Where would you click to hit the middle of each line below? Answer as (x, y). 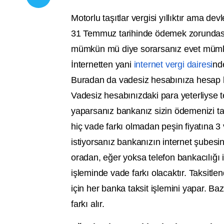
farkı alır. (88, 204)
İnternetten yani (102, 65)
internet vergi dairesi (173, 65)
